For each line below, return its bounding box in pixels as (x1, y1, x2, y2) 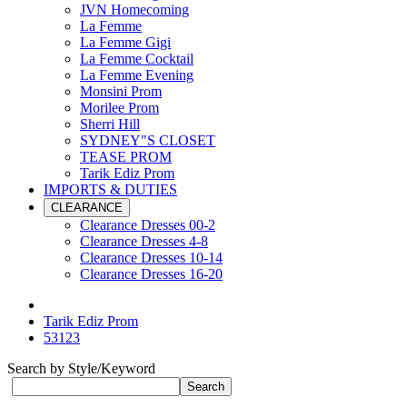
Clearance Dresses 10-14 (80, 250, 223, 265)
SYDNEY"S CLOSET (80, 133, 215, 148)
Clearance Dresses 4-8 (80, 233, 208, 249)
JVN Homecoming (80, 2, 189, 17)
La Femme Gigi (80, 35, 171, 50)
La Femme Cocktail (80, 51, 194, 66)
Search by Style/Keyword (7, 361, 155, 376)
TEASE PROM (80, 149, 172, 164)
